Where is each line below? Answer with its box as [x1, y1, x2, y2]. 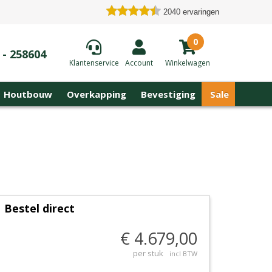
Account [124, 57, 153, 68]
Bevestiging [141, 88, 195, 100]
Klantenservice [69, 57, 119, 68]
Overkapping [67, 88, 126, 100]
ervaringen [183, 7, 219, 16]
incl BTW [169, 249, 197, 258]
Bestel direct [4, 201, 75, 216]
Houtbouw [4, 88, 52, 100]
